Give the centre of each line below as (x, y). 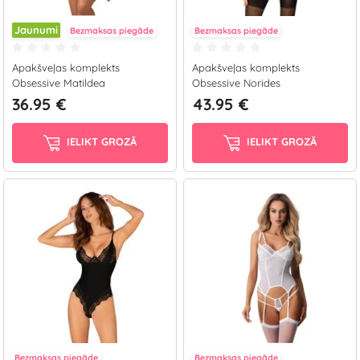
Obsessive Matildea (59, 83)
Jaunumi (36, 30)
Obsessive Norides (236, 83)
